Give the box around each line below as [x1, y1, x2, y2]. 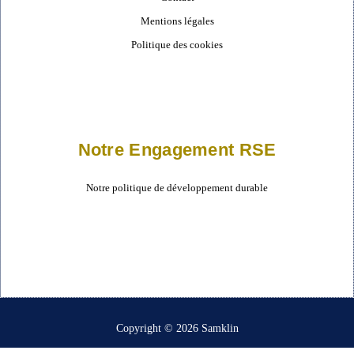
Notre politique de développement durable [86, 182, 268, 194]
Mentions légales [140, 15, 214, 28]
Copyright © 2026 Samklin [115, 322, 239, 335]
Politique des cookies [131, 39, 223, 51]
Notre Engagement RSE [77, 140, 277, 160]
